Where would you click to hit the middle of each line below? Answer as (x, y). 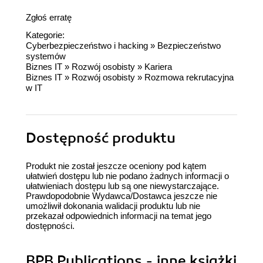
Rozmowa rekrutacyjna (189, 77)
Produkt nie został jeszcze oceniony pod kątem (116, 166)
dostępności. (50, 226)
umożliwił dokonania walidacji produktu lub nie (113, 206)
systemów (46, 56)
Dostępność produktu (101, 138)
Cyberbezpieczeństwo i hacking (87, 46)
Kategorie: (45, 35)
